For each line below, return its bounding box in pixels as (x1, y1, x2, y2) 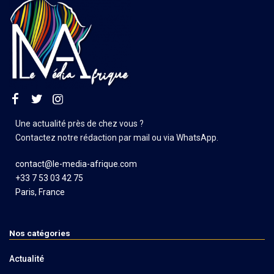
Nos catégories (9, 228, 70, 238)
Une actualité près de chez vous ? (15, 118, 146, 128)
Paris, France (15, 187, 65, 197)
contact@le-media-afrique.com (15, 158, 137, 169)
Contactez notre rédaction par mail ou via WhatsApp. (15, 132, 218, 143)
